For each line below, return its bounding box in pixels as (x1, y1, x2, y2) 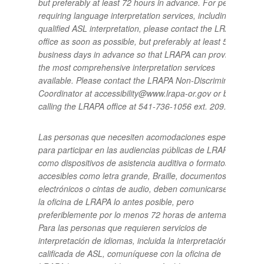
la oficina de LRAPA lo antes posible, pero (38, 196, 194, 208)
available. (38, 74, 76, 87)
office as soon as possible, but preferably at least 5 (38, 35, 227, 48)
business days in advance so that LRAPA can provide (38, 48, 236, 61)
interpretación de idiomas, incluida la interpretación (38, 235, 228, 247)
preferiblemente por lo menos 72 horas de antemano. (38, 209, 238, 221)
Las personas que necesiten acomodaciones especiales (38, 131, 247, 143)
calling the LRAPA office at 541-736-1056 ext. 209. (38, 100, 226, 113)
